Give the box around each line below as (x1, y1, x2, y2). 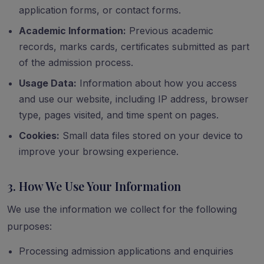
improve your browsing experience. (19, 146, 179, 157)
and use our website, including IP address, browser (19, 93, 249, 105)
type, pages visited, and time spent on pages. (19, 109, 219, 121)
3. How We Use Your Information (7, 178, 181, 194)
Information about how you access (77, 77, 237, 89)
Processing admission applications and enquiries (19, 245, 233, 257)
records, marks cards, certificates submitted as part (19, 41, 249, 52)
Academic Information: (19, 25, 126, 37)
